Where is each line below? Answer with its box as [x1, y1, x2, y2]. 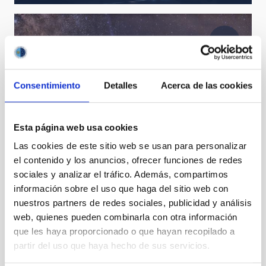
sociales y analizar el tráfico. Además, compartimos [14, 169, 229, 180]
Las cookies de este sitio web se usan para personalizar [14, 141, 247, 151]
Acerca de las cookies [160, 80, 252, 90]
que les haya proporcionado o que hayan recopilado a [14, 226, 235, 237]
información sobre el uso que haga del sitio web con [14, 183, 229, 194]
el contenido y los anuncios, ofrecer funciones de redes [14, 155, 243, 166]
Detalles [103, 80, 138, 90]
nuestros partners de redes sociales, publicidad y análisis [14, 198, 252, 208]
